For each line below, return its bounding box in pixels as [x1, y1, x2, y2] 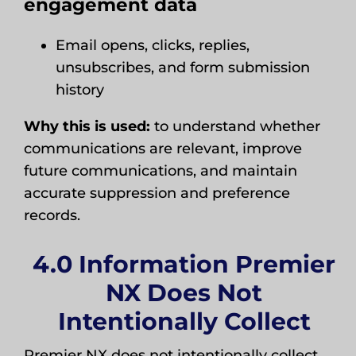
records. [23, 207, 80, 224]
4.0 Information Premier [33, 250, 336, 279]
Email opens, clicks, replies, [55, 37, 250, 54]
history [55, 81, 104, 99]
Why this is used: [23, 118, 150, 135]
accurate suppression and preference [23, 184, 290, 202]
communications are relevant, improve [23, 140, 302, 157]
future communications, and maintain [23, 162, 297, 180]
